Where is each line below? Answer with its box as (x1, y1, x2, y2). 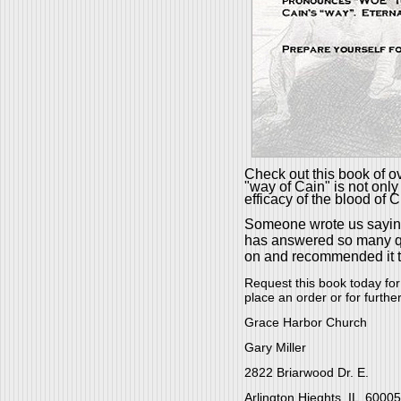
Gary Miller (243, 340, 306, 354)
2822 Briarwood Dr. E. (243, 365, 369, 380)
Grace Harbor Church (243, 315, 367, 329)
